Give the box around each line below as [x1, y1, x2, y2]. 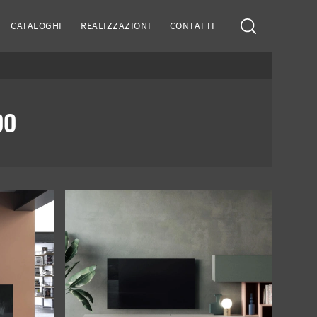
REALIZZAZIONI [81, 19, 151, 33]
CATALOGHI [10, 19, 62, 33]
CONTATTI [169, 19, 215, 33]
